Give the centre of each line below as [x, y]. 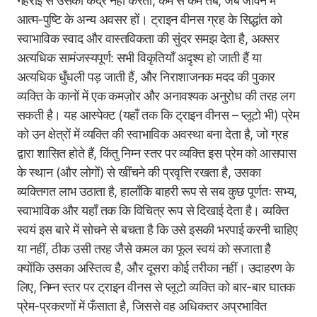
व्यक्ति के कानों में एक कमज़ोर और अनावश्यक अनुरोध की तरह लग [156, 96]
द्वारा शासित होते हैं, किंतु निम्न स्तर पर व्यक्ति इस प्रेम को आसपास [157, 153]
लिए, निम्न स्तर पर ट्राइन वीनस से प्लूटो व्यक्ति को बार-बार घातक [156, 287]
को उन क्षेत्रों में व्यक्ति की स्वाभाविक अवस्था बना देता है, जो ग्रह [153, 134]
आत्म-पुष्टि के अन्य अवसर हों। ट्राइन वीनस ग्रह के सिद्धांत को [150, 19]
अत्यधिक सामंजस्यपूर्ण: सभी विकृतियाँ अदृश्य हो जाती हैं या [139, 58]
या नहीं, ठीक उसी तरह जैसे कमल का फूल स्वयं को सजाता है [144, 249]
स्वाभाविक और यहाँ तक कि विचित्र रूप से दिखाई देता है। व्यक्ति [153, 211]
